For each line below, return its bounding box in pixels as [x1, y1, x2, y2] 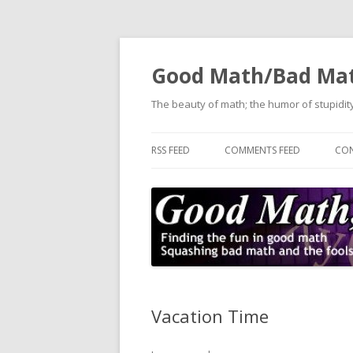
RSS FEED [151, 143, 190, 157]
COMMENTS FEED [225, 143, 300, 157]
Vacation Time [151, 304, 269, 328]
